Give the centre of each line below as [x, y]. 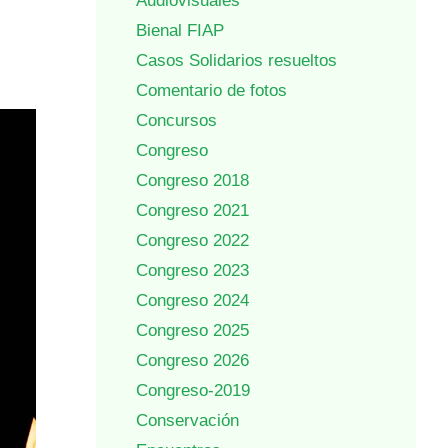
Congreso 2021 [192, 211]
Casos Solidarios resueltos [236, 61]
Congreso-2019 [193, 391]
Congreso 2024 [192, 301]
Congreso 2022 [192, 241]
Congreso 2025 [192, 331]
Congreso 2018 [192, 181]
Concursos [176, 121]
